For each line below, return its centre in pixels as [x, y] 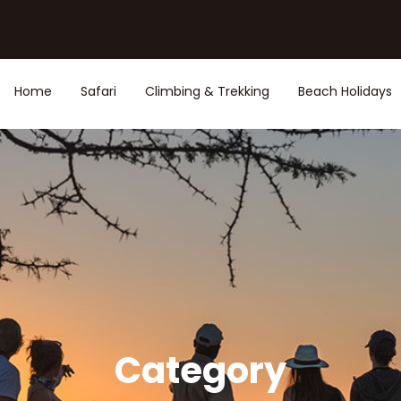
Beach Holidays [345, 91]
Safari [98, 91]
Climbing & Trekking [207, 91]
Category [200, 371]
